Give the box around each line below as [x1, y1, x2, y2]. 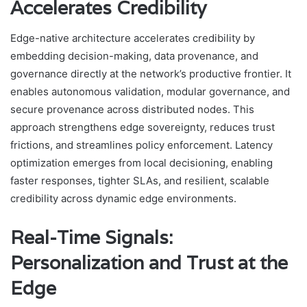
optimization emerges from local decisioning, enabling [10, 156, 273, 170]
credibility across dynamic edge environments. [10, 192, 236, 206]
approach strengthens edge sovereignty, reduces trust [10, 121, 275, 134]
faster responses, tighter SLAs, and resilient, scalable [10, 174, 269, 188]
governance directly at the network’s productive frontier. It [10, 67, 291, 81]
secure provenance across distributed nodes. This [10, 103, 254, 116]
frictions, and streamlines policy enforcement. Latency [10, 138, 273, 152]
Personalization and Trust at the [10, 251, 288, 275]
